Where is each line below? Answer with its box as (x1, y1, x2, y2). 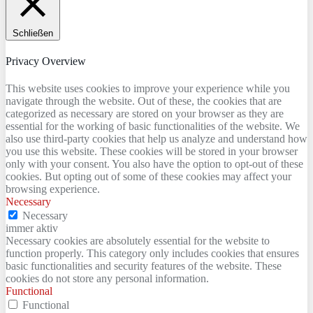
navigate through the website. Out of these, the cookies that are (6, 95, 282, 108)
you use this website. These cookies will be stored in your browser (6, 145, 298, 158)
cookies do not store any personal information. (6, 272, 209, 285)
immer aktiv (6, 222, 58, 235)
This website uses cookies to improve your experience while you (6, 82, 290, 95)
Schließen (13, 27, 53, 38)
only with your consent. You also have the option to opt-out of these (6, 158, 303, 170)
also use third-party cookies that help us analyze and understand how (6, 133, 307, 145)
